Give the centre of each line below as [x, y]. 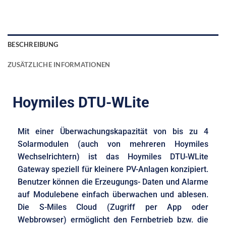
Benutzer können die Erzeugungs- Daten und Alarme [113, 182]
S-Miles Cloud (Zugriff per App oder [124, 207]
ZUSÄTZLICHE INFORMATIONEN [59, 64]
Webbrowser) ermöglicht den [74, 219]
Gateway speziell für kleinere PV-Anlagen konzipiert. [113, 169]
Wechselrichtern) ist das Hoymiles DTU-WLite [113, 156]
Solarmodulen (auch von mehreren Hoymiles [113, 144]
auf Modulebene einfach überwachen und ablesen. [113, 194]
